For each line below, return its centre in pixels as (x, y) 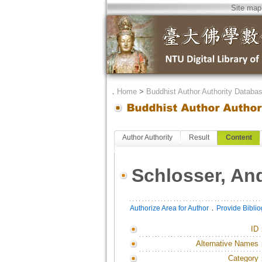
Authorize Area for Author (169, 208)
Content (239, 137)
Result (199, 137)
